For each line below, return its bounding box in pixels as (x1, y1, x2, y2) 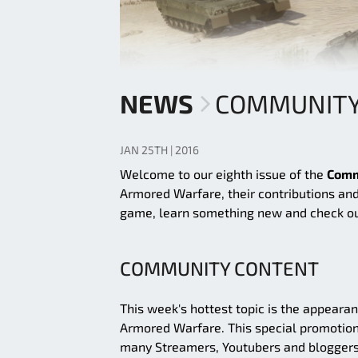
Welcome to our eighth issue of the (120, 166, 327, 182)
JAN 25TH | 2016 (120, 143, 199, 157)
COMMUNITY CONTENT (120, 257, 319, 280)
